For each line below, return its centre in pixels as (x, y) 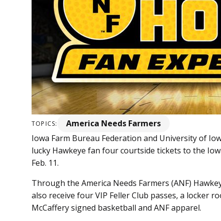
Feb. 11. (46, 163)
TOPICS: (45, 123)
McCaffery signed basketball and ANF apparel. (117, 208)
